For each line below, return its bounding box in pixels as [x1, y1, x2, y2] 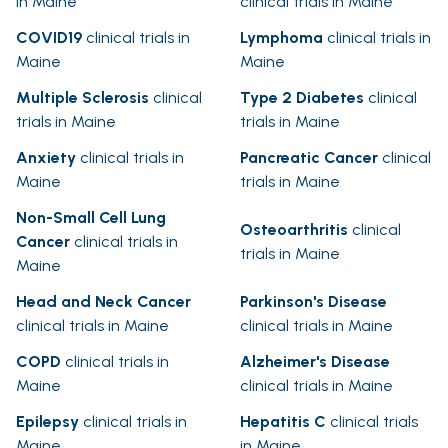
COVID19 [16, 28, 82, 48]
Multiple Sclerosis [16, 88, 149, 108]
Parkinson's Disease [240, 292, 387, 312]
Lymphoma [240, 28, 323, 48]
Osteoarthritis [240, 220, 348, 240]
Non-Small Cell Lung [16, 208, 166, 228]
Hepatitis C [240, 412, 326, 432]
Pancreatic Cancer [240, 148, 378, 168]
